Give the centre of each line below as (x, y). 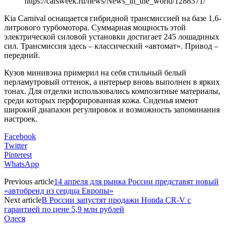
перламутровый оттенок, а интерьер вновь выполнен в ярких (112, 82)
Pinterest (18, 155)
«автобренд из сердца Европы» (59, 190)
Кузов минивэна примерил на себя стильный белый (95, 72)
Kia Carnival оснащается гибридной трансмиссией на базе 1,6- (113, 18)
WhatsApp (22, 164)
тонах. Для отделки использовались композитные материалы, (112, 91)
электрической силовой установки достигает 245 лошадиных (112, 36)
